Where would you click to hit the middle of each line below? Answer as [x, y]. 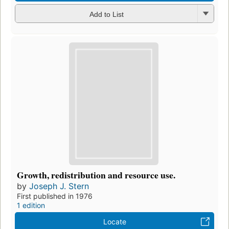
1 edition [31, 205]
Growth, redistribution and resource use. [96, 175]
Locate [114, 221]
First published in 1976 [55, 196]
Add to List [106, 14]
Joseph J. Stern [59, 186]
